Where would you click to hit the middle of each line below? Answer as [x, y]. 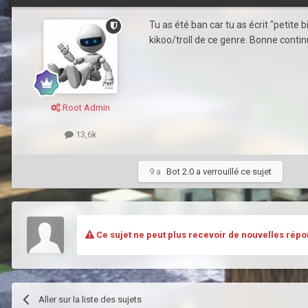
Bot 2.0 [180, 171]
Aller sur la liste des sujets [90, 299]
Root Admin [85, 107]
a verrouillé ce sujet [233, 171]
